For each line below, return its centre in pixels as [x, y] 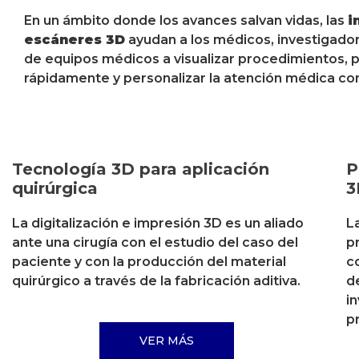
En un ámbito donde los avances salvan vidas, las [186, 21]
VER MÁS [167, 341]
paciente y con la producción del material [149, 261]
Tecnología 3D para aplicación [141, 169]
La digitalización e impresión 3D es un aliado [158, 223]
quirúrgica [55, 188]
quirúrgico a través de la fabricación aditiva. [156, 280]
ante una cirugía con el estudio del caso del [155, 242]
